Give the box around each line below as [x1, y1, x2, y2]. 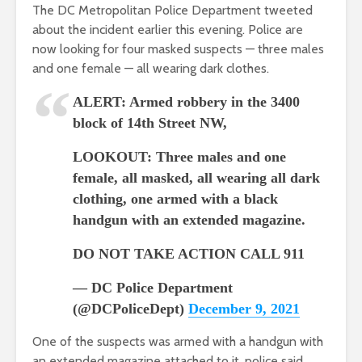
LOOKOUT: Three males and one [73, 149, 286, 166]
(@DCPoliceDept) [73, 301, 188, 318]
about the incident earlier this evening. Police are [32, 22, 303, 38]
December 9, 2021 [188, 301, 300, 318]
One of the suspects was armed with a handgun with [32, 334, 323, 350]
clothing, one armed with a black [73, 191, 278, 208]
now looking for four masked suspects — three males [32, 41, 324, 57]
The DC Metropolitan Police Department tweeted [32, 2, 313, 19]
